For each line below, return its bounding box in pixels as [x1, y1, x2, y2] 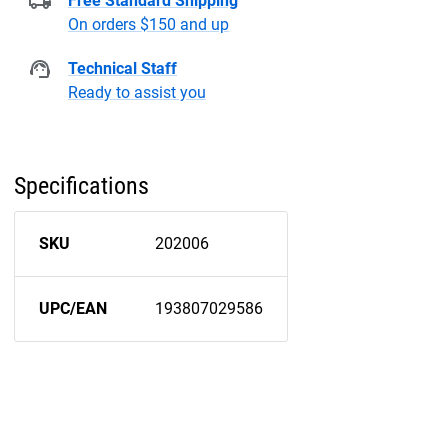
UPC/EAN [39, 299, 107, 319]
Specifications [14, 172, 149, 201]
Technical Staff [68, 59, 177, 79]
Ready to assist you [68, 83, 206, 103]
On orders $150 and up [68, 15, 229, 35]
